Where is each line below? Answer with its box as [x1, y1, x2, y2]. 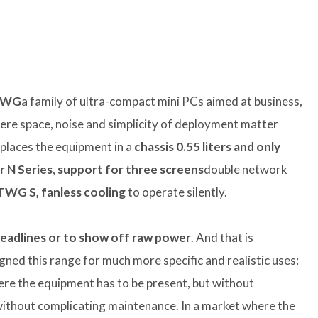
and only [234, 139, 280, 155]
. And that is [191, 230, 253, 246]
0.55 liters [176, 139, 231, 155]
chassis [134, 139, 174, 155]
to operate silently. [126, 185, 227, 200]
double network [204, 162, 287, 177]
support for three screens [57, 162, 204, 177]
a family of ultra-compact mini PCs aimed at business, [21, 94, 302, 109]
